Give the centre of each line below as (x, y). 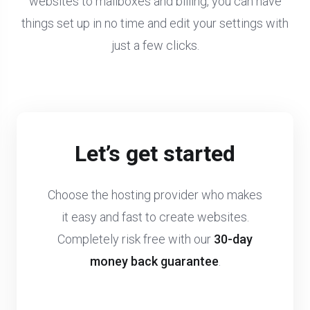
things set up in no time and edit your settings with (155, 24)
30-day (233, 239)
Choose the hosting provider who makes (155, 195)
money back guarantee (154, 262)
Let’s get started (155, 154)
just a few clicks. (155, 46)
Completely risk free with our (136, 239)
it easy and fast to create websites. (155, 217)
